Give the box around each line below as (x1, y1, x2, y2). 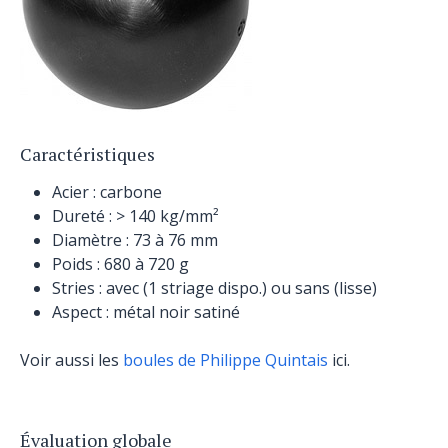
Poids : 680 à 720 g (52, 253, 189, 275)
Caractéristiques (20, 142, 155, 166)
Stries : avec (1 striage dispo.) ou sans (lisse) (52, 277, 377, 299)
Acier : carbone (52, 181, 162, 203)
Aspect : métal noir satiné (52, 301, 240, 323)
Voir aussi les (20, 349, 123, 371)
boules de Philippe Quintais (123, 349, 328, 371)
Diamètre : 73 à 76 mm (52, 229, 218, 251)
